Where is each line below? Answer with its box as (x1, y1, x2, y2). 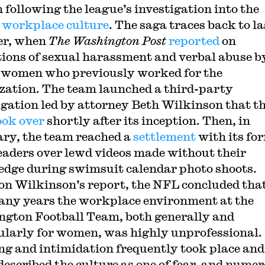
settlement (132, 130, 196, 143)
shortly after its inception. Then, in (44, 114, 250, 127)
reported (168, 34, 219, 47)
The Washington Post (48, 34, 166, 47)
